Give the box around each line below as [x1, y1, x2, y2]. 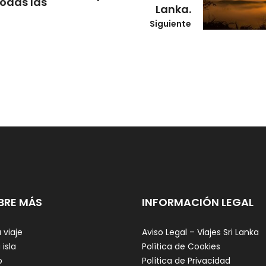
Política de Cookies [142, 240, 220, 252]
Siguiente [149, 18, 191, 30]
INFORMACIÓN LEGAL [142, 194, 254, 210]
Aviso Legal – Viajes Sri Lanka [142, 226, 259, 238]
